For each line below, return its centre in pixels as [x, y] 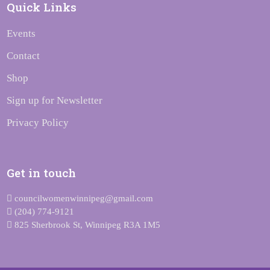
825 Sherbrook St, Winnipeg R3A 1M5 [86, 225]
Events [21, 33]
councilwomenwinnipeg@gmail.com [83, 198]
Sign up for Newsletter [55, 100]
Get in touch [42, 173]
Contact [24, 56]
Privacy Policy [38, 123]
